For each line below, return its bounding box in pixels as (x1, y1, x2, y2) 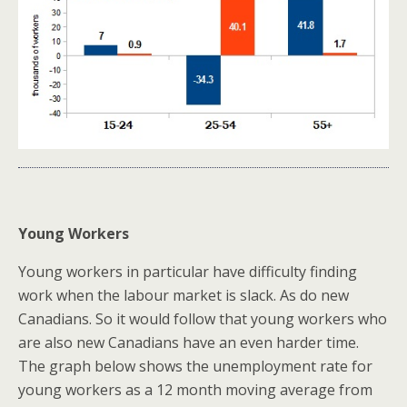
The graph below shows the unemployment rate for (18, 356, 372, 377)
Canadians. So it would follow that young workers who (18, 309, 387, 330)
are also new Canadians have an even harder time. (18, 333, 359, 353)
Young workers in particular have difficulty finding (18, 262, 357, 283)
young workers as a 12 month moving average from (18, 380, 372, 401)
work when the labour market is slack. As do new (18, 285, 349, 306)
